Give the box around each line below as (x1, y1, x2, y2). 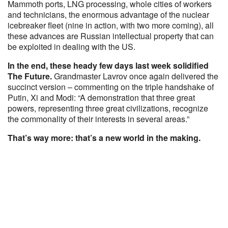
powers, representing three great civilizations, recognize (8, 102, 208, 114)
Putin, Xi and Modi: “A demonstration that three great (8, 92, 195, 103)
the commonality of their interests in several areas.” (8, 113, 189, 125)
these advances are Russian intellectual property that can (8, 30, 214, 42)
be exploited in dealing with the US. (8, 41, 135, 52)
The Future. (8, 70, 52, 82)
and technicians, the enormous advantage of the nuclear (8, 9, 209, 20)
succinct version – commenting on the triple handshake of (8, 81, 214, 93)
